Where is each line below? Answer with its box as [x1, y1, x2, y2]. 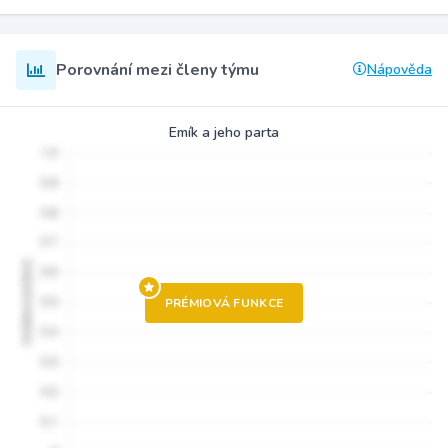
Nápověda [367, 60, 432, 80]
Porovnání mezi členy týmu [56, 59, 259, 82]
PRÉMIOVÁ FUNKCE [164, 295, 284, 312]
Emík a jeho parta [169, 123, 279, 143]
